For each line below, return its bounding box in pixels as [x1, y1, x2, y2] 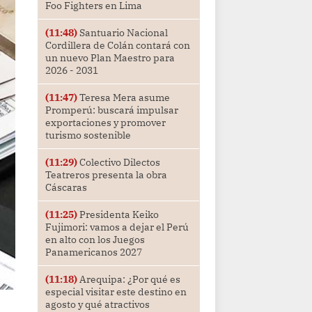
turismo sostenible [45, 129, 131, 142]
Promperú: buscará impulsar [45, 104, 178, 117]
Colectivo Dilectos [77, 156, 160, 169]
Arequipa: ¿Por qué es [77, 273, 180, 286]
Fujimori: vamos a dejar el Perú [45, 221, 189, 234]
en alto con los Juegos [45, 233, 145, 247]
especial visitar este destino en [45, 286, 187, 299]
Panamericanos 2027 [45, 246, 142, 259]
